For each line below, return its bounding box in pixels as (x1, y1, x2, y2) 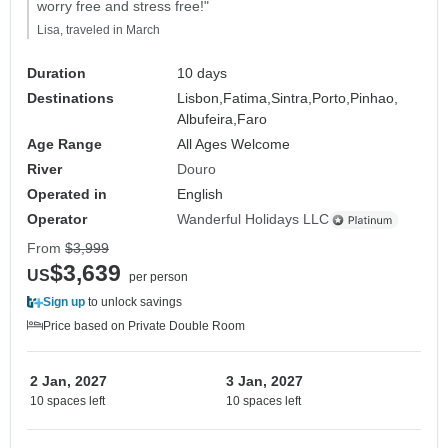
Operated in (27, 186, 107, 203)
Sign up (43, 295, 85, 310)
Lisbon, (177, 90, 224, 107)
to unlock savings (85, 295, 182, 310)
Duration (27, 65, 86, 82)
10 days (177, 65, 228, 82)
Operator (27, 211, 87, 228)
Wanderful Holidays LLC (177, 211, 330, 228)
